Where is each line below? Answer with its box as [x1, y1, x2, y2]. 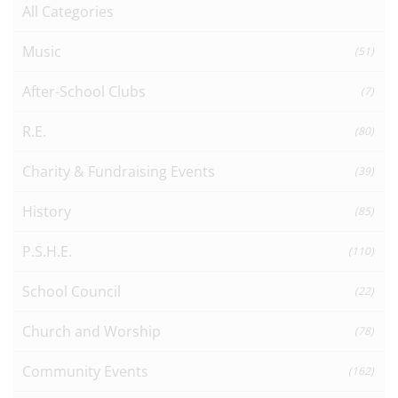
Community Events [22, 361, 148, 381]
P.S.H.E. [22, 241, 72, 261]
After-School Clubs [22, 81, 146, 101]
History [22, 201, 71, 221]
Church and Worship [22, 321, 161, 341]
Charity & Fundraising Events [22, 161, 215, 181]
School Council [22, 281, 121, 301]
